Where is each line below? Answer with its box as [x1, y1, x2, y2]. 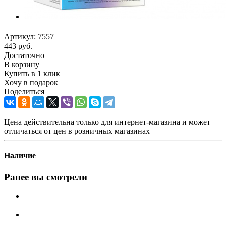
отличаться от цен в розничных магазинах [4, 127, 150, 136]
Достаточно [4, 51, 44, 60]
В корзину [4, 60, 39, 69]
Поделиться [4, 87, 44, 96]
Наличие [4, 151, 36, 160]
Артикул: [4, 32, 36, 41]
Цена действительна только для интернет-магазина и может [4, 118, 210, 127]
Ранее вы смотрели [4, 171, 87, 182]
